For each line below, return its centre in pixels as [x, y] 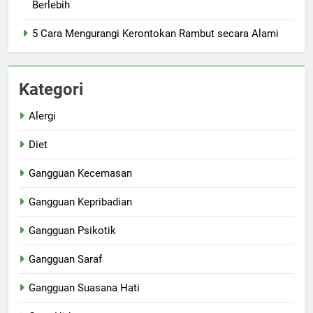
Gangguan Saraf [65, 260]
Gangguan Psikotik [72, 231]
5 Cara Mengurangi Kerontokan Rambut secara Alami [155, 34]
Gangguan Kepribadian [80, 202]
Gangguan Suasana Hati [84, 288]
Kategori [51, 90]
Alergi [42, 116]
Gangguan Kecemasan [80, 174]
